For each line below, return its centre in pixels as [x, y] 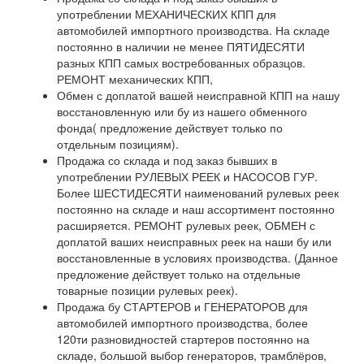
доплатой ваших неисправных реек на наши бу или [194, 241]
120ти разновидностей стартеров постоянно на [183, 339]
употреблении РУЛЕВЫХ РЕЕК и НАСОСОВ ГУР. [187, 176]
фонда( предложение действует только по [170, 128]
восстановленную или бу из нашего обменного [182, 111]
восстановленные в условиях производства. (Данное [197, 258]
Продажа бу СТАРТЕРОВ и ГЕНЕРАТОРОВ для [182, 306]
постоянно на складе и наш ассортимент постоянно [196, 209]
